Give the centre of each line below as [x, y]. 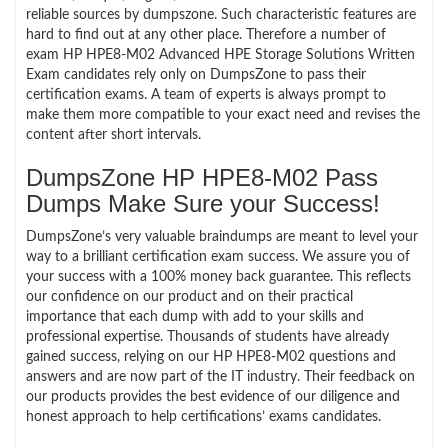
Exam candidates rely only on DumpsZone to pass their [196, 74]
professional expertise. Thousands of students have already [207, 336]
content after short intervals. [113, 134]
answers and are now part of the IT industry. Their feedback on [220, 376]
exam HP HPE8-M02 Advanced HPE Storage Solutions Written [220, 54]
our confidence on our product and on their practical [189, 296]
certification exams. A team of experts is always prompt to [206, 94]
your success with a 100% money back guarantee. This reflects [218, 276]
